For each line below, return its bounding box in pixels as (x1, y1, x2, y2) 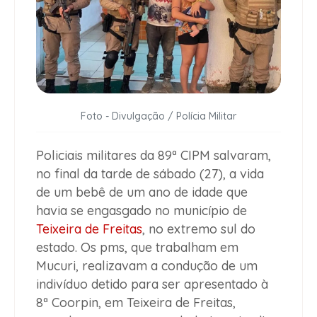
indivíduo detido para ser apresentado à (36, 276, 268, 293)
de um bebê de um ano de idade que (36, 184, 248, 201)
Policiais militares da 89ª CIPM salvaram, (36, 147, 271, 164)
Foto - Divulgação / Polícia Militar (81, 110, 236, 123)
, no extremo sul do (142, 221, 255, 238)
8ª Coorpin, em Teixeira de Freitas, (36, 294, 236, 311)
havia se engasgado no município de (36, 202, 247, 219)
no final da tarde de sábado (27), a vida (36, 166, 264, 183)
